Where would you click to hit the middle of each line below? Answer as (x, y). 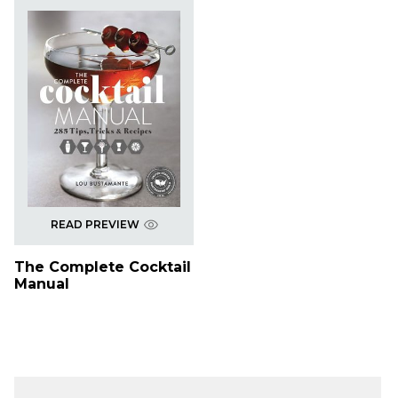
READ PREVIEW (95, 225)
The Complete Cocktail (103, 267)
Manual (42, 284)
